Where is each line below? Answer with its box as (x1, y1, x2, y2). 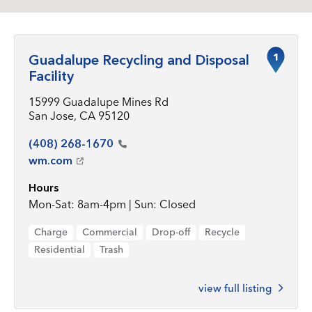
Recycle (205, 226, 240, 238)
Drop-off (152, 226, 190, 238)
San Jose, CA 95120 (29, 109, 130, 123)
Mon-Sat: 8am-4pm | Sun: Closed (29, 197, 196, 211)
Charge (34, 226, 68, 238)
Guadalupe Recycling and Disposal (29, 52, 249, 68)
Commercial (82, 226, 137, 238)
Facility (29, 68, 74, 84)
